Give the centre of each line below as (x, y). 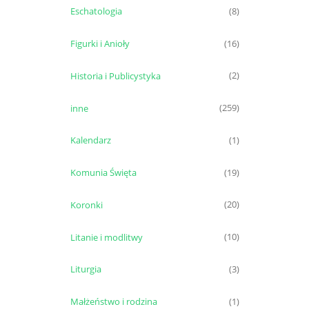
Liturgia (86, 269)
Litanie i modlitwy (106, 237)
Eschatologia (96, 11)
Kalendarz (90, 140)
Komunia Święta (103, 173)
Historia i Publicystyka (115, 76)
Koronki (86, 205)
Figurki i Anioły (100, 43)
